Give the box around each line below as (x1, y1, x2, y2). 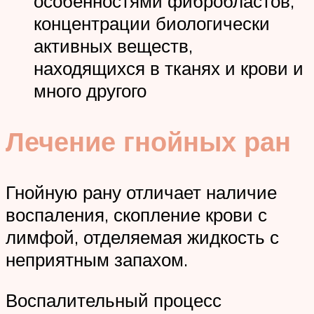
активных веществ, (34, 34, 193, 57)
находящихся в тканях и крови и (34, 57, 303, 80)
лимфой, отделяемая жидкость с (6, 225, 279, 248)
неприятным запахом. (6, 247, 188, 271)
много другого (34, 79, 146, 102)
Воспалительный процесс (6, 288, 221, 311)
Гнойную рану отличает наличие (6, 180, 277, 203)
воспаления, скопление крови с (6, 203, 267, 226)
